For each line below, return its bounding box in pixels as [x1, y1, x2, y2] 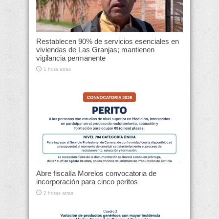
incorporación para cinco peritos [36, 177, 138, 186]
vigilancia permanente [36, 54, 106, 63]
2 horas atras [44, 190, 73, 196]
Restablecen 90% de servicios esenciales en [36, 37, 179, 46]
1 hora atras [44, 66, 71, 72]
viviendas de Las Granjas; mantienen [36, 45, 154, 54]
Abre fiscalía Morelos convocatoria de [36, 169, 156, 178]
